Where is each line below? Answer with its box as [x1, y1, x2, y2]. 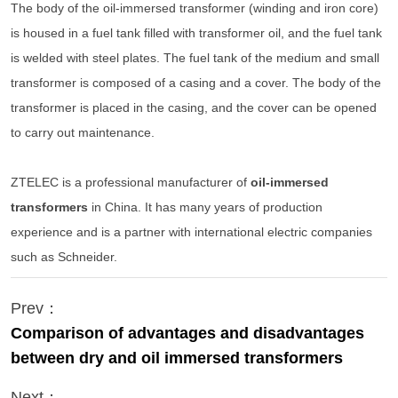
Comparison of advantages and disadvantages [11, 324, 364, 343]
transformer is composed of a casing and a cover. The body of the [11, 76, 381, 91]
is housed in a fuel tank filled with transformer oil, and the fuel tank [11, 26, 382, 41]
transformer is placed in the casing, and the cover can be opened [11, 100, 377, 115]
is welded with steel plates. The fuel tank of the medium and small [11, 51, 379, 66]
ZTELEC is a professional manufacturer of [11, 175, 251, 190]
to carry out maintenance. [11, 125, 155, 140]
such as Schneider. [11, 250, 117, 265]
